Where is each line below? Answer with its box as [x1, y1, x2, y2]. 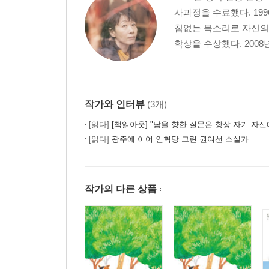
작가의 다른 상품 [85, 184, 157, 195]
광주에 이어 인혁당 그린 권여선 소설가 [109, 134, 249, 144]
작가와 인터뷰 [85, 99, 145, 110]
